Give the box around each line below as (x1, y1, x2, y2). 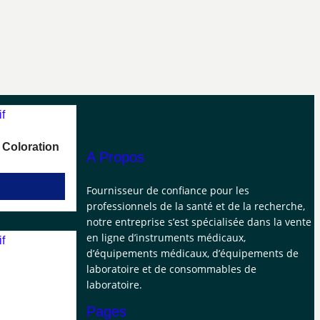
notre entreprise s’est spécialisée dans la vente (86, 215, 311, 229)
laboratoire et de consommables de (86, 262, 256, 276)
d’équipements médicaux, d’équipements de (86, 246, 299, 260)
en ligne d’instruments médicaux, (86, 231, 246, 244)
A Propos (86, 149, 144, 165)
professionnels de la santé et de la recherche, (86, 199, 305, 213)
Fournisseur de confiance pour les (86, 184, 249, 197)
